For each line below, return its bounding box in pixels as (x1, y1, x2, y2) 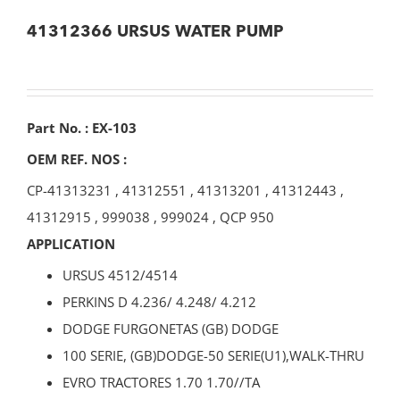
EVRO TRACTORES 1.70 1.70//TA (62, 373, 260, 392)
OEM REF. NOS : (27, 150, 127, 169)
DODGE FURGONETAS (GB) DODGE (62, 320, 279, 338)
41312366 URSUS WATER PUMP (27, 24, 284, 41)
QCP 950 (220, 208, 274, 227)
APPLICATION (27, 235, 115, 254)
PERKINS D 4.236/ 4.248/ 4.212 (62, 293, 256, 312)
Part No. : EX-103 (27, 119, 137, 137)
